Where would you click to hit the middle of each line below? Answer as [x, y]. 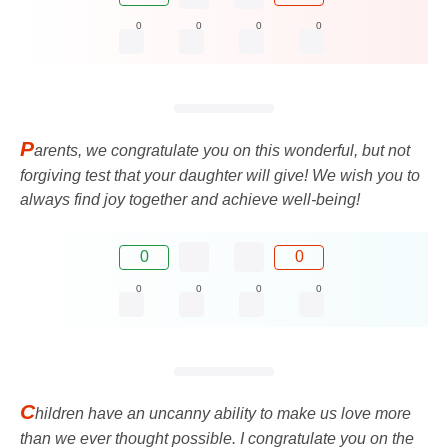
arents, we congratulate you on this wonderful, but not [222, 150]
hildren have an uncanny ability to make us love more [223, 414]
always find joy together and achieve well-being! [190, 199]
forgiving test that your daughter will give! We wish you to [220, 175]
